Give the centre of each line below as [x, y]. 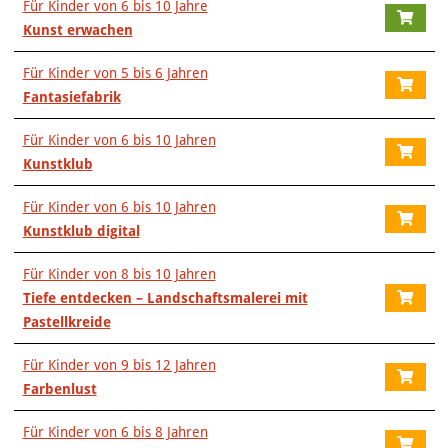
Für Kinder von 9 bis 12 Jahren [119, 365]
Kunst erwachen [77, 30]
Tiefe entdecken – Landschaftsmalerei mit [165, 298]
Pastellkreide [66, 322]
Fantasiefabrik [71, 97]
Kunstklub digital [81, 231]
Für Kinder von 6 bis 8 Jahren [115, 432]
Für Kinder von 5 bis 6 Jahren [115, 73]
